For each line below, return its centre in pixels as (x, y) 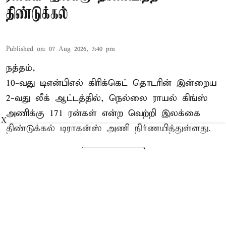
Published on (25, 49)
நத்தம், (21, 68)
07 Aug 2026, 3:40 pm (82, 49)
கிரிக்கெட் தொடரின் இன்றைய (153, 83)
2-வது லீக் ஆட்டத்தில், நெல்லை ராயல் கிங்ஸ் (107, 98)
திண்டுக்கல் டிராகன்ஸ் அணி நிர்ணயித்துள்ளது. (108, 128)
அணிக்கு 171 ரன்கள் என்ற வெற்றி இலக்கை (103, 113)
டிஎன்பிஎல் (64, 83)
